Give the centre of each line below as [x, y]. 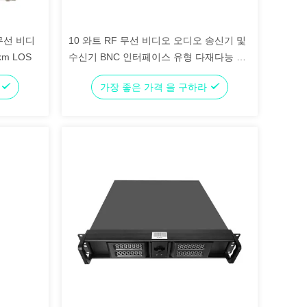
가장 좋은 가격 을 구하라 [155, 87]
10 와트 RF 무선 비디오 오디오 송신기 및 [157, 40]
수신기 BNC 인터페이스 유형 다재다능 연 [157, 57]
